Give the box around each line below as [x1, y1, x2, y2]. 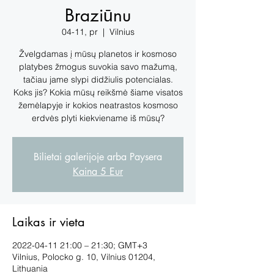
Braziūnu [65, 4, 131, 26]
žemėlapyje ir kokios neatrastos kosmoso [18, 99, 178, 111]
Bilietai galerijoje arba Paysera [34, 150, 162, 163]
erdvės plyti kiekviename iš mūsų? [31, 112, 165, 124]
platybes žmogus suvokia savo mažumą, [18, 61, 177, 72]
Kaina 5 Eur [73, 165, 123, 178]
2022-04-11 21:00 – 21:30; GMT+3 [12, 239, 147, 251]
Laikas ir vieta [12, 213, 85, 230]
